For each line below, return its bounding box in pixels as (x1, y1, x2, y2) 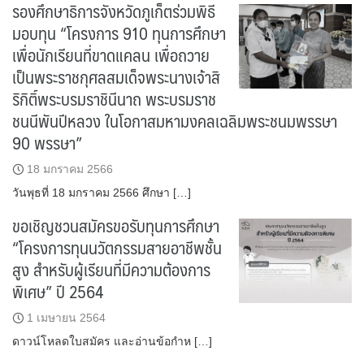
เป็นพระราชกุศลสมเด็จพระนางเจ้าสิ (12, 63, 220, 91)
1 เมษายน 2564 (27, 311, 106, 324)
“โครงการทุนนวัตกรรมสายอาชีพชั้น (12, 233, 222, 262)
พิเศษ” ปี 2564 (12, 277, 103, 305)
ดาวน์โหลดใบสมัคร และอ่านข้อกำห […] (12, 335, 212, 348)
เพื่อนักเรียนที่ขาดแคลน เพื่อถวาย (12, 41, 210, 69)
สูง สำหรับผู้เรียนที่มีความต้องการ (12, 255, 210, 284)
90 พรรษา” (12, 128, 82, 157)
